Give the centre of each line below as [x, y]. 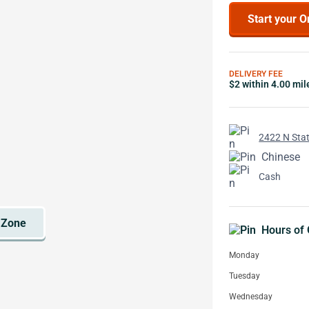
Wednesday [251, 297]
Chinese [281, 157]
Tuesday [245, 276]
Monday [244, 255]
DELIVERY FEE [256, 74]
